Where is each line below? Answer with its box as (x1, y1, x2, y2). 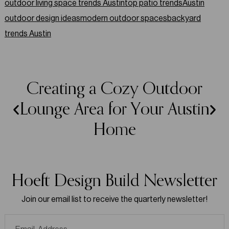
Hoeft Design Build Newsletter (12, 172, 217, 190)
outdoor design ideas (4, 13, 80, 23)
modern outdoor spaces (80, 13, 167, 23)
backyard (167, 13, 201, 23)
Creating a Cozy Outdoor (27, 80, 202, 98)
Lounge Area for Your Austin (19, 101, 210, 118)
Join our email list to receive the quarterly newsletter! (21, 194, 208, 204)
